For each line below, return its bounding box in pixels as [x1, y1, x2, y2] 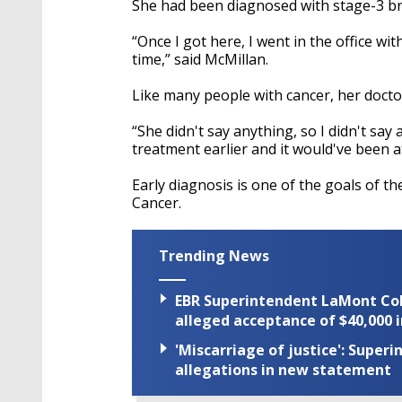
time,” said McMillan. [132, 48, 268, 69]
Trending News [159, 245, 269, 266]
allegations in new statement [175, 360, 391, 380]
